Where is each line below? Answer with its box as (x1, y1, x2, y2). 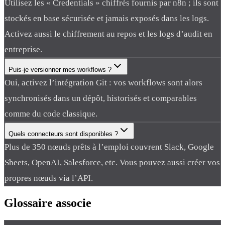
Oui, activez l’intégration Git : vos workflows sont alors (5, 77, 202, 87)
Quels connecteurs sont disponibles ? (9, 130, 118, 138)
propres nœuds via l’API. (5, 173, 93, 183)
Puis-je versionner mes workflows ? (9, 65, 111, 73)
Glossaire (4, 196, 53, 209)
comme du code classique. (5, 108, 97, 119)
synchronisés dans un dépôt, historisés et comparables (5, 93, 197, 103)
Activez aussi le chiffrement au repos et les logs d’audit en (5, 29, 212, 39)
